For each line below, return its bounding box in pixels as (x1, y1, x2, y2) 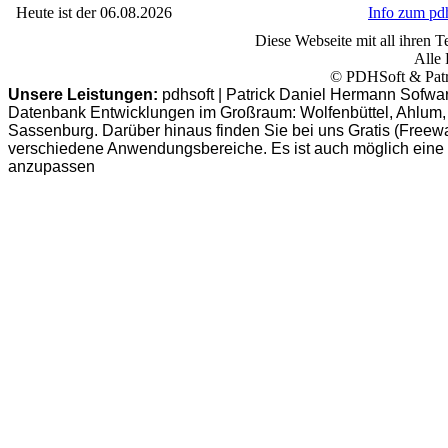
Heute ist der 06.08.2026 (16, 4, 172, 21)
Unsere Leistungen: (8, 86, 158, 103)
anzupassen (8, 158, 95, 175)
